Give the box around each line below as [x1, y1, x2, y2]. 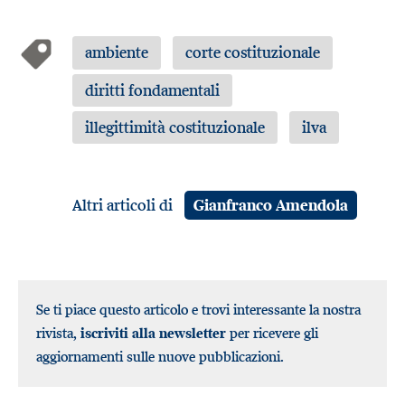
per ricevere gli [230, 324, 318, 342]
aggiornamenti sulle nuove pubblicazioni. [36, 347, 284, 365]
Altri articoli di [72, 194, 176, 215]
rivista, [36, 324, 80, 342]
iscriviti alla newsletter [80, 324, 226, 342]
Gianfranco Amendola [193, 194, 348, 215]
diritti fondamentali [85, 80, 221, 100]
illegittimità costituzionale [85, 117, 266, 137]
